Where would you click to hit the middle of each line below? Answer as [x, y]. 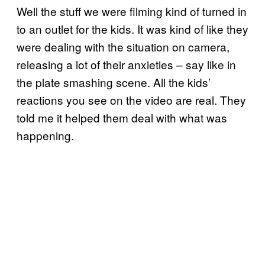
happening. [45, 135]
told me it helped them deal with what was [122, 117]
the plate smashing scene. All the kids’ [114, 82]
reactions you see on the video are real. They [131, 99]
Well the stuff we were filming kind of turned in [132, 11]
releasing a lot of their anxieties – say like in [126, 64]
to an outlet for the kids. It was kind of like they [132, 28]
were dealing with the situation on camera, [123, 46]
